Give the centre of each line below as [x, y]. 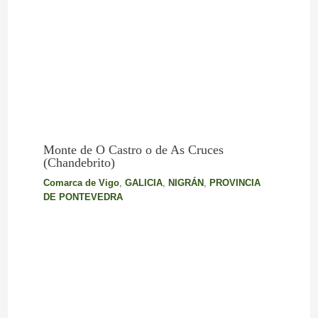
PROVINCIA [235, 182]
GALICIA [143, 182]
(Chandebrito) [79, 162]
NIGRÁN [186, 182]
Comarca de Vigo [81, 182]
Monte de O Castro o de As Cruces [133, 149]
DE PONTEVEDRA [83, 197]
